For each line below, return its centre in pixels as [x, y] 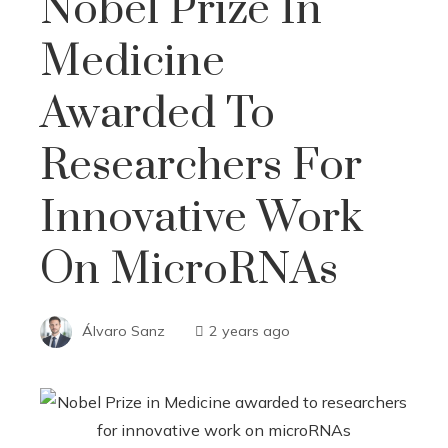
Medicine [132, 62]
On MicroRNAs [189, 270]
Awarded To [157, 114]
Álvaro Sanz [123, 330]
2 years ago [249, 330]
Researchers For [201, 166]
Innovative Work [201, 218]
